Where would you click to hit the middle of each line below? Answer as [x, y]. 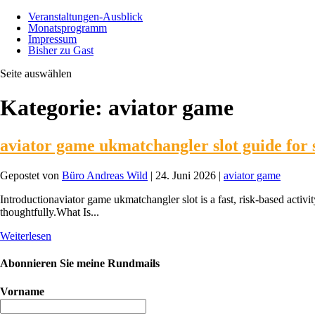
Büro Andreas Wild [105, 175]
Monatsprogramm [67, 28]
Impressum [52, 39]
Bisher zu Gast [61, 50]
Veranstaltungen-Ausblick [85, 17]
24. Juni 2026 [186, 175]
